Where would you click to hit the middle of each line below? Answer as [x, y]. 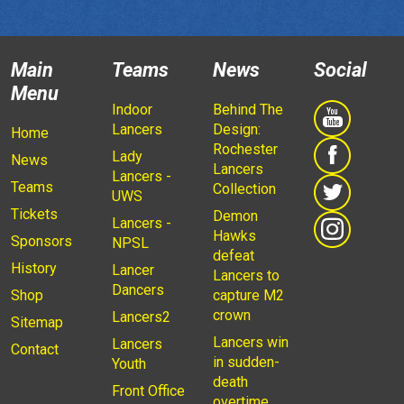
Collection [244, 189]
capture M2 [248, 296]
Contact [35, 350]
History [34, 269]
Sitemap [37, 323]
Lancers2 [141, 317]
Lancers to [246, 276]
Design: [237, 130]
